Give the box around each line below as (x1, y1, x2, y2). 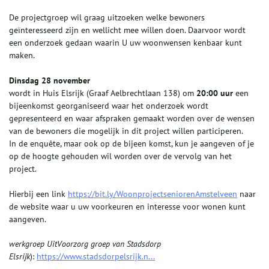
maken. (9, 49, 35, 61)
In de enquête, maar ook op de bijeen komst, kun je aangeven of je (9, 138, 254, 149)
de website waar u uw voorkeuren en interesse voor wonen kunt (9, 201, 246, 212)
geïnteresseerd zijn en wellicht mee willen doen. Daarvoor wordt (9, 24, 246, 35)
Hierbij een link (9, 188, 68, 199)
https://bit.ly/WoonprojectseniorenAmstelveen (68, 188, 237, 199)
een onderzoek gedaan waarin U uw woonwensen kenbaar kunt (9, 37, 242, 48)
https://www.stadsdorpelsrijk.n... (37, 250, 155, 262)
